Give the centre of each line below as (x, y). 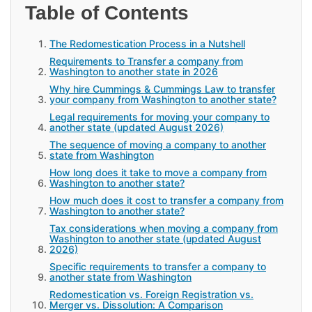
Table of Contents (107, 13)
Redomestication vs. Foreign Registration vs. (151, 294)
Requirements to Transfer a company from (146, 61)
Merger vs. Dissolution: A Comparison (136, 304)
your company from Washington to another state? (163, 99)
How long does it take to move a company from (158, 172)
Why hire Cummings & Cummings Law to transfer (162, 88)
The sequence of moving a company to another (158, 144)
